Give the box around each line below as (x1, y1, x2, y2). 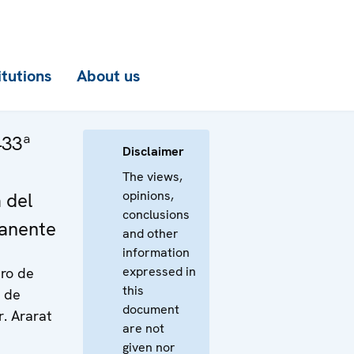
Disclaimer (122, 143, 184, 160)
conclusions (122, 206, 190, 223)
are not (122, 320, 164, 337)
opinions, (122, 187, 174, 204)
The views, (122, 168, 183, 185)
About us (77, 66, 140, 86)
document (122, 301, 179, 318)
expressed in (122, 263, 196, 280)
